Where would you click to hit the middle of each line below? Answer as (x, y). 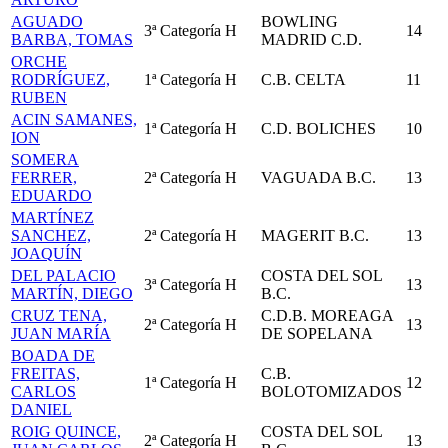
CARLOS (43, 391)
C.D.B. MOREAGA (327, 315)
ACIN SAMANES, (74, 119)
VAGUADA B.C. (318, 177)
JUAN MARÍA (61, 333)
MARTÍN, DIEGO (72, 293)
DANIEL (41, 409)
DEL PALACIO (63, 275)
